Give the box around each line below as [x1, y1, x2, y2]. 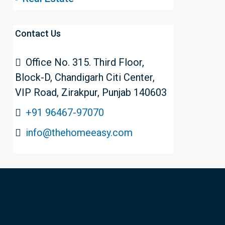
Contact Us [15, 28, 61, 39]
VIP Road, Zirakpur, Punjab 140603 [15, 86, 167, 98]
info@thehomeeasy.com [26, 127, 133, 139]
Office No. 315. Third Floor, [23, 56, 144, 68]
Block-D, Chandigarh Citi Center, [15, 71, 155, 83]
